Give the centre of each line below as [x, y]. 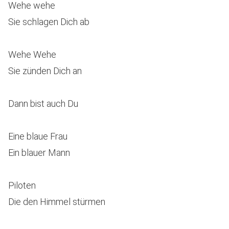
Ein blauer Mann [39, 153]
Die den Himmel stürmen [57, 202]
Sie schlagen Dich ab [49, 22]
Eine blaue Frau [38, 136]
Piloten [22, 185]
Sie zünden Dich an [45, 71]
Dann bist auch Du [43, 104]
